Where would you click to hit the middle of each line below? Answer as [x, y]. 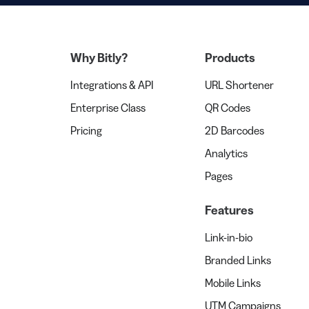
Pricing [86, 131]
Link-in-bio [229, 238]
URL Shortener [239, 85]
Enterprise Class [108, 108]
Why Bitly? [99, 58]
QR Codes [228, 108]
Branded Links [238, 260]
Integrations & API [112, 85]
